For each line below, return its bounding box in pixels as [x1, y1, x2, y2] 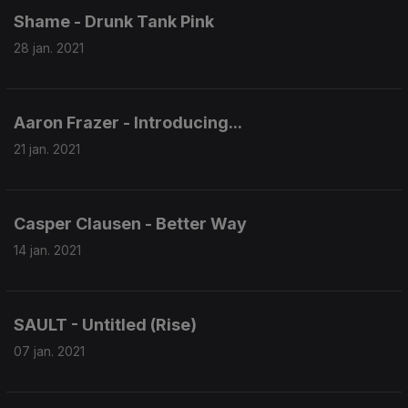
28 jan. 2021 [14, 40, 84, 56]
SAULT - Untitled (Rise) [14, 315, 197, 334]
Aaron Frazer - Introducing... [14, 113, 242, 132]
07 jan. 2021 [14, 343, 85, 359]
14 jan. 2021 [14, 242, 81, 258]
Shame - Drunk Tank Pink [14, 12, 214, 31]
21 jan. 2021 [14, 141, 80, 157]
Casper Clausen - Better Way [14, 214, 247, 233]
